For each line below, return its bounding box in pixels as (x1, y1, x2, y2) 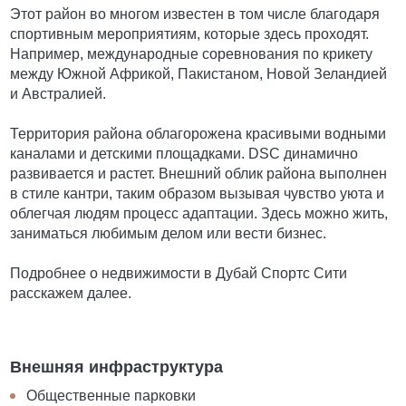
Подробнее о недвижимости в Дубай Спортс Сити (10, 266, 348, 281)
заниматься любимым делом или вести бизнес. (10, 226, 327, 241)
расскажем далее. (10, 285, 132, 301)
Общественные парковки (26, 388, 197, 403)
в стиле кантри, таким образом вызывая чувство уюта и (10, 186, 385, 201)
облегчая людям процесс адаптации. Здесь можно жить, (10, 206, 389, 221)
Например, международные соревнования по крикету (10, 46, 373, 62)
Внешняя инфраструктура (10, 358, 224, 376)
